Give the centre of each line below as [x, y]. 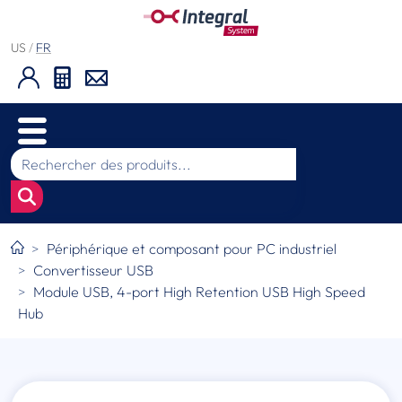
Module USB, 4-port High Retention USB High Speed [199, 292]
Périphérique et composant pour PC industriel [192, 249]
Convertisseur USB [93, 271]
